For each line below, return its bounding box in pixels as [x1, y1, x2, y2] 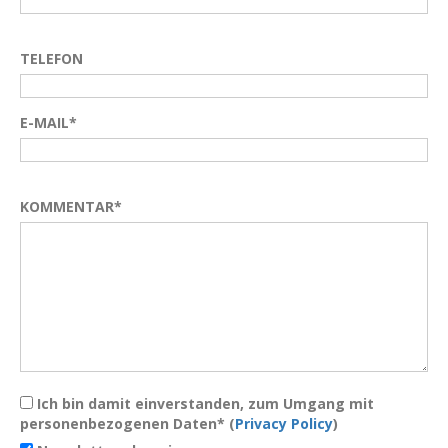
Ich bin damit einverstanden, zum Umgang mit [33, 394, 374, 413]
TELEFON [20, 49, 83, 68]
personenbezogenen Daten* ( [20, 414, 235, 433]
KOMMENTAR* [20, 197, 122, 216]
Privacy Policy [235, 414, 333, 433]
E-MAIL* [20, 113, 77, 132]
